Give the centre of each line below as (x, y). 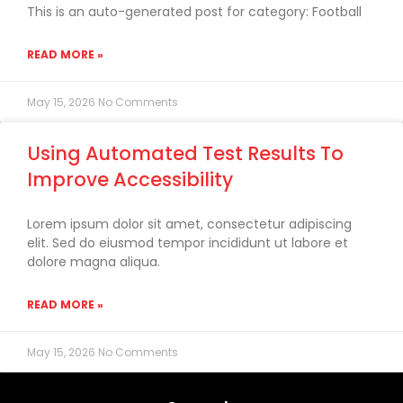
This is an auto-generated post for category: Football (194, 12)
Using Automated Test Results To (185, 153)
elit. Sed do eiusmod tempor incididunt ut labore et (188, 243)
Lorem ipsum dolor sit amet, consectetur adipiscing (189, 224)
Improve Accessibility (130, 179)
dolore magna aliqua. (94, 262)
